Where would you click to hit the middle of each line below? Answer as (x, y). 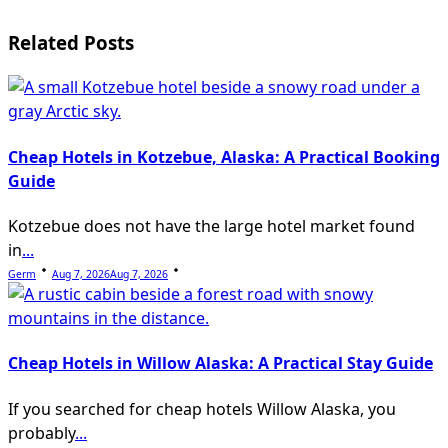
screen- (50, 21)
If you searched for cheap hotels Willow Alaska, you (202, 408)
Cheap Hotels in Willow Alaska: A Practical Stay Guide (220, 363)
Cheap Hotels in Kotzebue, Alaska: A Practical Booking (224, 156)
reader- (51, 57)
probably (41, 432)
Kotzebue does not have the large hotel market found (211, 226)
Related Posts (71, 42)
